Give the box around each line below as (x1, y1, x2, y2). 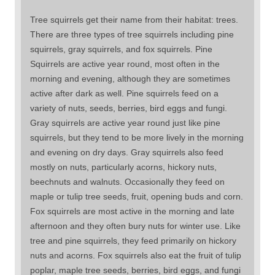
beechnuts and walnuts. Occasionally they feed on (30, 176, 225, 187)
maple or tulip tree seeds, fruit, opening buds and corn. (30, 191, 243, 201)
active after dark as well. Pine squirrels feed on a (30, 88, 219, 98)
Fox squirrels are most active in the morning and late (30, 206, 234, 216)
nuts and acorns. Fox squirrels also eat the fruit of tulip (30, 250, 241, 260)
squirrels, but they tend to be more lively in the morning (30, 132, 244, 142)
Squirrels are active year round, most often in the (30, 58, 220, 69)
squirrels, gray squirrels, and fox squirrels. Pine (30, 44, 212, 54)
